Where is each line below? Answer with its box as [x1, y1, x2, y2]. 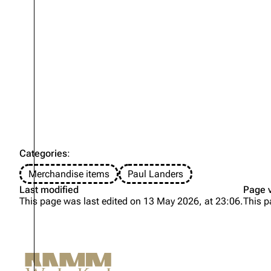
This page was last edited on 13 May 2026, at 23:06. [19, 195, 243, 207]
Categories [19, 147, 67, 159]
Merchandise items [28, 168, 109, 180]
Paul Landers [128, 168, 183, 180]
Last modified [19, 183, 79, 195]
